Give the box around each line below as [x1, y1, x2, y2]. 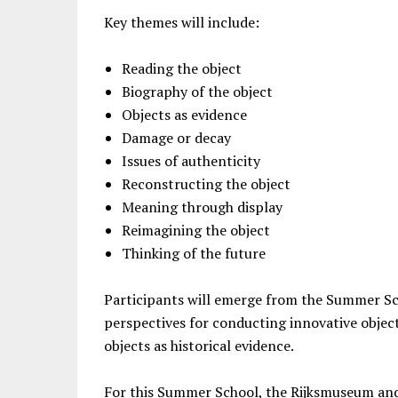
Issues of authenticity [122, 151, 260, 171]
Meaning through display [122, 197, 283, 217]
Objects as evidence [122, 105, 247, 124]
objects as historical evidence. [104, 336, 294, 355]
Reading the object [122, 59, 242, 78]
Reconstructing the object [122, 174, 291, 194]
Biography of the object [122, 82, 273, 101]
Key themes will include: [104, 12, 259, 32]
